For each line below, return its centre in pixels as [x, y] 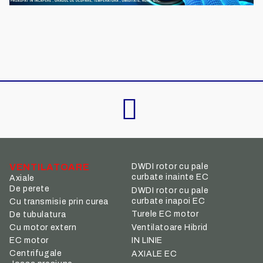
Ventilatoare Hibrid [170, 227]
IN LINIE [147, 241]
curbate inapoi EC [168, 201]
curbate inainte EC [170, 177]
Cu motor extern [43, 228]
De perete [30, 189]
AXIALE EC [154, 254]
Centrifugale [36, 254]
